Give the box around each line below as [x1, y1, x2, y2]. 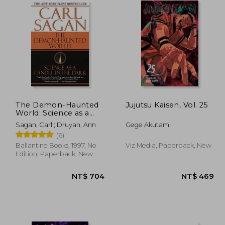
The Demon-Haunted [16, 100, 99, 109]
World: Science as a [16, 108, 89, 118]
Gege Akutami [125, 121, 171, 129]
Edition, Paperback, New [16, 150, 93, 158]
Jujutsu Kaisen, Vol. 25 [125, 100, 208, 109]
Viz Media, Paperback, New [125, 141, 211, 149]
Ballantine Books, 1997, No [16, 141, 97, 149]
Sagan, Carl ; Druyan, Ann [16, 121, 96, 129]
